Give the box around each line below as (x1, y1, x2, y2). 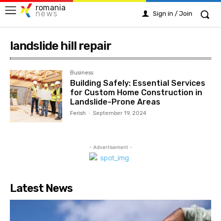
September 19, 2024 (93, 110, 147, 116)
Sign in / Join (153, 10, 192, 17)
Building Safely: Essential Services (70, 78, 206, 88)
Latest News (10, 182, 73, 195)
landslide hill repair (10, 39, 111, 53)
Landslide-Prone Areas (70, 97, 161, 107)
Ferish (70, 110, 86, 116)
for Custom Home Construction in (70, 88, 203, 97)
